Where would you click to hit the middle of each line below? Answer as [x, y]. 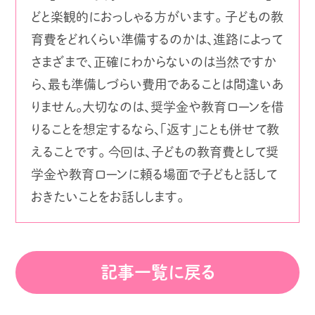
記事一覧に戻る [157, 272]
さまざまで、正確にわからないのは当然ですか [153, 62]
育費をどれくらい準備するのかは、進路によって [156, 40]
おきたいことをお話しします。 [107, 197]
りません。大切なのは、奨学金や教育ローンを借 [157, 107]
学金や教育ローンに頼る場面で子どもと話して [154, 175]
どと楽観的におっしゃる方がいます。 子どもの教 [157, 17]
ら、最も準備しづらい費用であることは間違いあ [157, 85]
